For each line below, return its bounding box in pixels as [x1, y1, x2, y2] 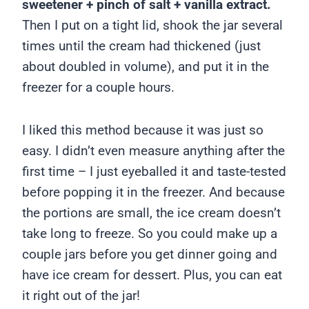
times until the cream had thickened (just [22, 38, 261, 54]
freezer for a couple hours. [22, 79, 175, 95]
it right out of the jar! [22, 288, 140, 303]
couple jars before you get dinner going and [22, 246, 277, 262]
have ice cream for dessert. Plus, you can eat [22, 267, 282, 283]
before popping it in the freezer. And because [22, 184, 285, 200]
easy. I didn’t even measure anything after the [22, 143, 285, 159]
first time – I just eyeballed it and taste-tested [22, 163, 286, 179]
